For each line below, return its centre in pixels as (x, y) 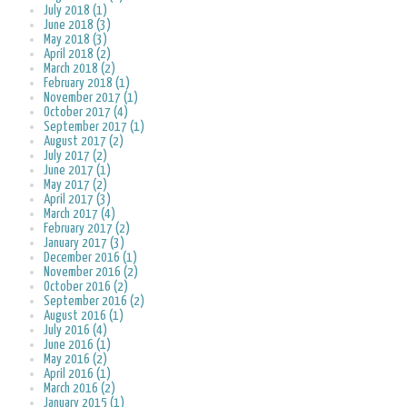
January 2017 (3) (84, 243)
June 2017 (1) (77, 171)
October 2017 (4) (86, 113)
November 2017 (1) (91, 98)
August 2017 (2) (84, 142)
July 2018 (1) (75, 11)
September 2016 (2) (94, 302)
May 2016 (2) (75, 360)
